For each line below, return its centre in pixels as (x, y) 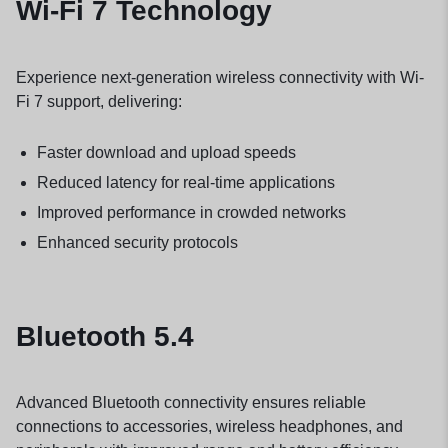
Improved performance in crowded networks (191, 212)
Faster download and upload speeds (166, 152)
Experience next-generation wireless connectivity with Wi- (220, 77)
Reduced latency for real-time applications (185, 182)
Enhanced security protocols (137, 242)
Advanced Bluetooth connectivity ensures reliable (191, 403)
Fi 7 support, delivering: (99, 101)
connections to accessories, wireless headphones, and (209, 427)
